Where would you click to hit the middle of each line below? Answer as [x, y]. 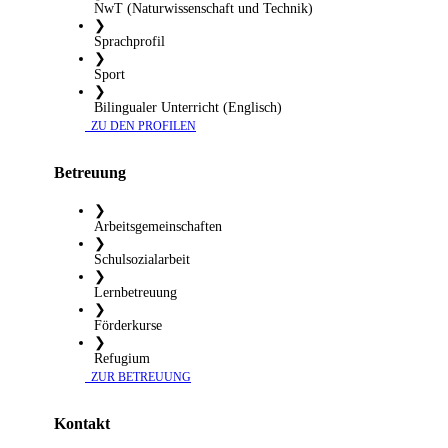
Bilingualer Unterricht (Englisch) [188, 107]
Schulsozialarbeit [142, 259]
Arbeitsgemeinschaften [158, 226]
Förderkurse [128, 325]
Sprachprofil [129, 41]
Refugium [122, 358]
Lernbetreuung [135, 292]
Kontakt [82, 423]
